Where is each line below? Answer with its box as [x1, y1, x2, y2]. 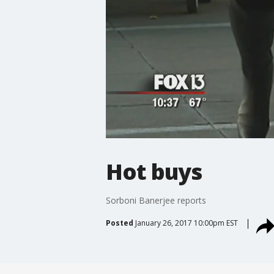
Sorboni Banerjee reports [105, 194, 206, 206]
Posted [105, 217, 133, 228]
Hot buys [105, 156, 202, 187]
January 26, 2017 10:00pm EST [135, 217, 238, 228]
